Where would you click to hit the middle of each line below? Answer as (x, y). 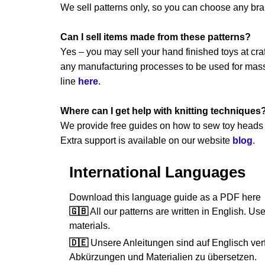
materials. (90, 226)
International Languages (157, 172)
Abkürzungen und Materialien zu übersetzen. (163, 257)
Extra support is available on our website (146, 141)
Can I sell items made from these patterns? (156, 37)
